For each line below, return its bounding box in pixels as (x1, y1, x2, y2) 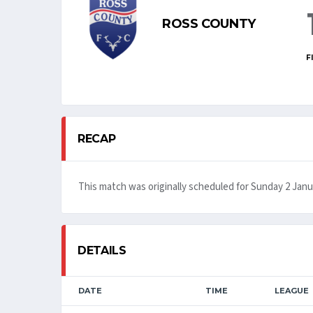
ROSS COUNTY (162, 15, 256, 31)
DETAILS (78, 243, 126, 257)
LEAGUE (275, 285, 309, 296)
